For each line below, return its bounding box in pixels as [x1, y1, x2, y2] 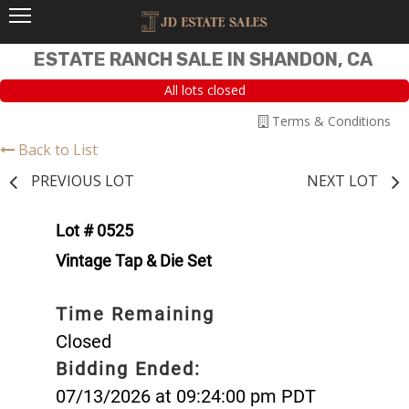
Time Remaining [56, 302, 215, 325]
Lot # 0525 [56, 220, 133, 240]
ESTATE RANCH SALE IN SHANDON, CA [33, 48, 372, 70]
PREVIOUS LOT [31, 170, 134, 191]
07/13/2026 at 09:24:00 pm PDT [56, 384, 316, 407]
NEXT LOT [307, 170, 378, 191]
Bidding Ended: [56, 357, 201, 380]
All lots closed [163, 81, 246, 100]
